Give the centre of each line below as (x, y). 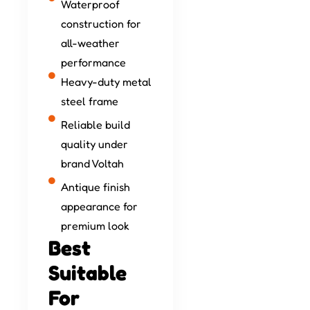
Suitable (88, 273)
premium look (95, 226)
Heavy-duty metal (106, 82)
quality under (94, 144)
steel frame (89, 101)
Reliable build (95, 125)
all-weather (90, 43)
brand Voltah (92, 164)
